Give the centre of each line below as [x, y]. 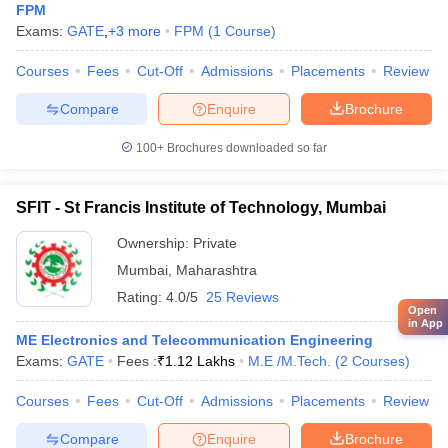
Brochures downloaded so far [245, 148]
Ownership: [155, 243]
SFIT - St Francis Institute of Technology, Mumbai [201, 207]
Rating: [141, 297]
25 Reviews [242, 297]
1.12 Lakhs [200, 361]
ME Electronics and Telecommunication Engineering [194, 340]
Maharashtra [216, 270]
